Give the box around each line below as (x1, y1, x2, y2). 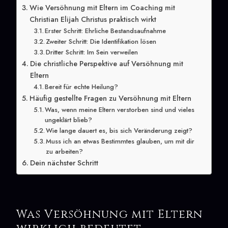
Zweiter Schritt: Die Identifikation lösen (46, 36, 157, 46)
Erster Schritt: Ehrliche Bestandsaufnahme (45, 25, 166, 36)
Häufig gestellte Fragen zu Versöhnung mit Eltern (29, 93, 191, 103)
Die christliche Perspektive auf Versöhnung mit (30, 58, 183, 69)
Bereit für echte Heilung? (45, 81, 119, 92)
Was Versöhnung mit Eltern (16, 206, 203, 222)
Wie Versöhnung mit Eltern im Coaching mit (29, 2, 175, 13)
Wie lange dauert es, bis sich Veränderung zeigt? (46, 125, 193, 135)
